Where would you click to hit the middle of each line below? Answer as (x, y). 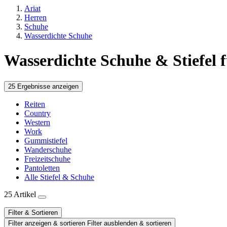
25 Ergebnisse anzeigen (43, 86)
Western (37, 122)
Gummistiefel (46, 140)
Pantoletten (42, 168)
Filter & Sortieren (33, 212)
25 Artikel (21, 194)
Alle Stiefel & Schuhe (59, 177)
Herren (35, 17)
